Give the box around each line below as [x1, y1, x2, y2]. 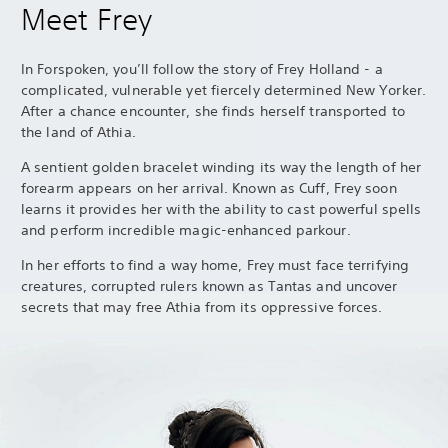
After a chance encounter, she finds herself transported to [21, 102, 405, 120]
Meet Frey [21, 2, 152, 37]
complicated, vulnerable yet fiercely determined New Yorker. [21, 81, 426, 99]
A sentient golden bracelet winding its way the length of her [21, 158, 422, 176]
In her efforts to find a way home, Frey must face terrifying [21, 256, 410, 274]
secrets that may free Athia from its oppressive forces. [21, 298, 383, 316]
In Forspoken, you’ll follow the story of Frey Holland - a [21, 60, 383, 78]
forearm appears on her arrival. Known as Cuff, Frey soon [21, 179, 397, 197]
